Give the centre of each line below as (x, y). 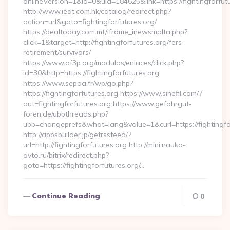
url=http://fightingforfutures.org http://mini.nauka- (104, 145)
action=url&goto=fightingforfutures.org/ (90, 22)
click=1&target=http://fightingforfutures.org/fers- (104, 42)
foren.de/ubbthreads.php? (66, 114)
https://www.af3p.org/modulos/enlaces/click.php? (103, 63)
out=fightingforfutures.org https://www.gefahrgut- (108, 104)
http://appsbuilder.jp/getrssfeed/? (77, 135)
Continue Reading (66, 196)
